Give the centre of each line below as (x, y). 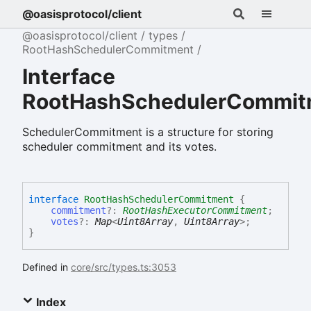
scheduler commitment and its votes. (119, 146)
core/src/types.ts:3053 (124, 267)
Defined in (47, 267)
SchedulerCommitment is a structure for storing (148, 132)
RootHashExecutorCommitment (195, 210)
